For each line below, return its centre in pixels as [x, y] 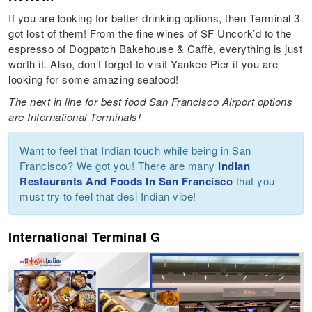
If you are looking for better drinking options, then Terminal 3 [154, 17]
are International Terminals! [75, 116]
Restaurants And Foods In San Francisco [126, 181]
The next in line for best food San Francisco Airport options [151, 101]
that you [254, 180]
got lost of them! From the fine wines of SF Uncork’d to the [150, 33]
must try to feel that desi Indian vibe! [110, 196]
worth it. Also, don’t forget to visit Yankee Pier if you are [143, 63]
